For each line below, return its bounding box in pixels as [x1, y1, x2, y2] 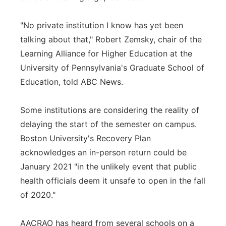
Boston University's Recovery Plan [20, 133, 151, 143]
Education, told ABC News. [20, 77, 123, 87]
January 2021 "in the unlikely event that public [20, 161, 197, 172]
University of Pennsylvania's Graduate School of [20, 63, 204, 73]
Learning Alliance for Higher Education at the [20, 48, 192, 59]
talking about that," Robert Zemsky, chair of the [20, 34, 202, 44]
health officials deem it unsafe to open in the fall [20, 176, 205, 186]
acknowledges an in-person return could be [20, 147, 187, 157]
